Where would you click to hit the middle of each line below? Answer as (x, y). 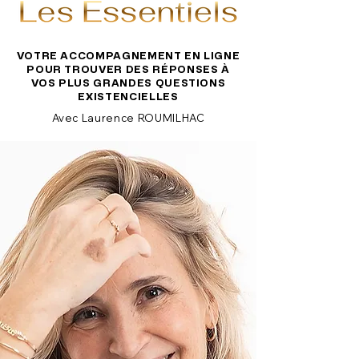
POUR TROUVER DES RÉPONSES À (128, 69)
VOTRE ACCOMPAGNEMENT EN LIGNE (128, 55)
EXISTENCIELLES (128, 96)
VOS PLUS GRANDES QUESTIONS (128, 82)
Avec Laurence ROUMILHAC (128, 118)
